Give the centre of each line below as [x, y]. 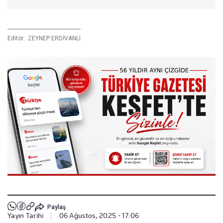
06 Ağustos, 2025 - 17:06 [99, 216]
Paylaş [56, 207]
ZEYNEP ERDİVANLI [54, 38]
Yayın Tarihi [26, 216]
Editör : [18, 38]
